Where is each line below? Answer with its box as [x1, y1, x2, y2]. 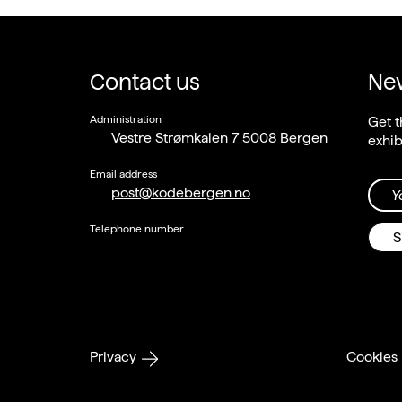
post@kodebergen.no [111, 185, 250, 200]
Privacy [90, 349, 136, 364]
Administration [90, 113, 162, 125]
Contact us [90, 70, 200, 95]
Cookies [346, 349, 398, 364]
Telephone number [90, 223, 184, 234]
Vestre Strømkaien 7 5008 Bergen [111, 130, 328, 145]
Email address [90, 168, 157, 179]
